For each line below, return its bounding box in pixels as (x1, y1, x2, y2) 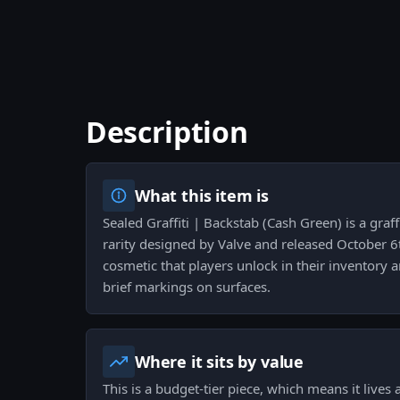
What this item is (135, 185, 269, 207)
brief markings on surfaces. (103, 278, 271, 296)
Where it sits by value (135, 351, 304, 373)
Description (86, 112, 248, 152)
